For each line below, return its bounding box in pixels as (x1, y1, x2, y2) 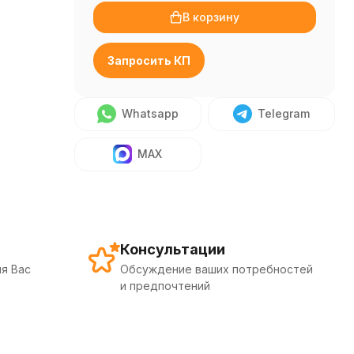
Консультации (120, 241, 225, 258)
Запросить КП (107, 54, 190, 67)
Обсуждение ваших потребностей (120, 262, 313, 276)
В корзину (183, 9, 240, 24)
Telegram (257, 107, 310, 120)
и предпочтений (120, 279, 210, 292)
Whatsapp (121, 107, 179, 120)
